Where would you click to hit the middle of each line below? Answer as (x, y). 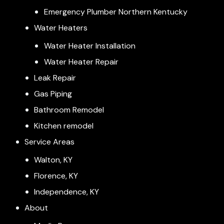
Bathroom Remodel (69, 109)
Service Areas (50, 141)
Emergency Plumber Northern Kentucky (115, 11)
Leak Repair (55, 77)
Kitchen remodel (64, 125)
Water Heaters (61, 27)
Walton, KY (53, 159)
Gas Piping (53, 93)
